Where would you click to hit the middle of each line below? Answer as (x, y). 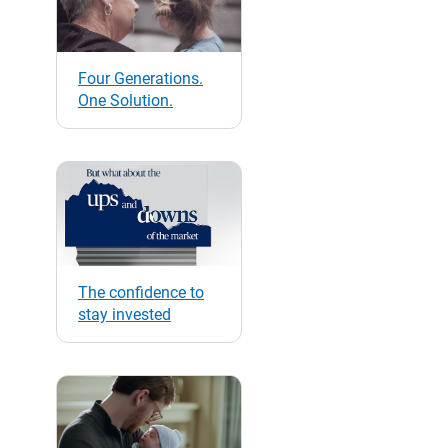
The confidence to (141, 292)
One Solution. (125, 100)
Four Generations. (140, 78)
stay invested (124, 314)
